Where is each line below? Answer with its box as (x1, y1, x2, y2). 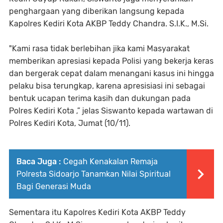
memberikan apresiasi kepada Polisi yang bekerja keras (9, 56, 214, 66)
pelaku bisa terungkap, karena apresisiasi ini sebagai (9, 81, 205, 91)
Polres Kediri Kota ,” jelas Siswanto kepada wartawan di (9, 106, 213, 115)
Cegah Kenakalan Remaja (63, 156, 158, 166)
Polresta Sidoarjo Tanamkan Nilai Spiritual (16, 169, 171, 179)
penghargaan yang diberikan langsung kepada (9, 6, 184, 16)
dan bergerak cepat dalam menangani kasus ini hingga (9, 68, 214, 78)
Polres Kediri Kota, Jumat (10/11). (9, 118, 130, 128)
